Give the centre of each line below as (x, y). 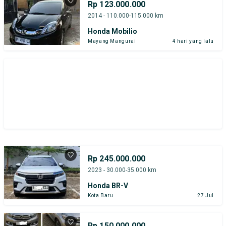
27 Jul (206, 195)
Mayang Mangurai (112, 41)
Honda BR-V (108, 185)
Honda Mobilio (112, 31)
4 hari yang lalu (193, 41)
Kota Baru (101, 195)
